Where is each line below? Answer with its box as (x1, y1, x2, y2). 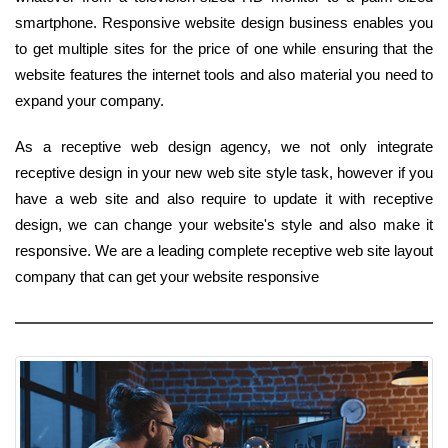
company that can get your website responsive (15, 267, 319, 285)
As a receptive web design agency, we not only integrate (15, 137, 433, 155)
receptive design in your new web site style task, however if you (15, 163, 433, 181)
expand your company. (15, 91, 164, 109)
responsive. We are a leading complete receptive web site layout (15, 241, 433, 259)
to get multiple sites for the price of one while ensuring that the (15, 39, 433, 57)
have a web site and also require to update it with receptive (15, 189, 433, 207)
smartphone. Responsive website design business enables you (15, 13, 433, 31)
